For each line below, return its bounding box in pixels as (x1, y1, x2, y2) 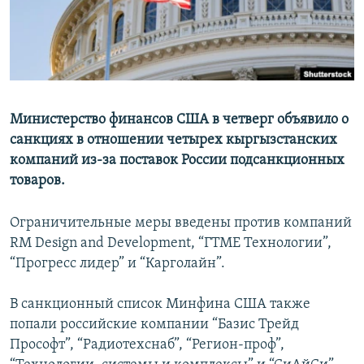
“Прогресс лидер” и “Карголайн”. (10, 256, 225, 272)
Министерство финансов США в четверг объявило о (10, 112, 349, 128)
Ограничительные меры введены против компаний (10, 215, 352, 232)
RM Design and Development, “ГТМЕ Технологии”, (10, 236, 331, 252)
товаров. (10, 173, 65, 189)
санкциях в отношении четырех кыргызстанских (10, 132, 337, 149)
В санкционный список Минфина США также (10, 297, 310, 313)
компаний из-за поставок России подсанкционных (10, 153, 344, 169)
